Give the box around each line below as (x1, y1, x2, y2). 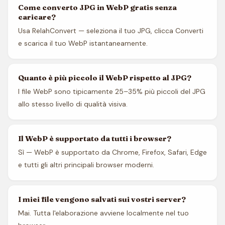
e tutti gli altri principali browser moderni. (18, 160, 154, 169)
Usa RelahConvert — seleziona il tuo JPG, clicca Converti (18, 26, 203, 35)
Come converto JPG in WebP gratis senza (18, 3, 177, 12)
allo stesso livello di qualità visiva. (18, 99, 128, 108)
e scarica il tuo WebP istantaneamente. (18, 39, 148, 48)
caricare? (18, 12, 56, 22)
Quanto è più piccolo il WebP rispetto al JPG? (18, 73, 191, 82)
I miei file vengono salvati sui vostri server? (18, 194, 186, 204)
